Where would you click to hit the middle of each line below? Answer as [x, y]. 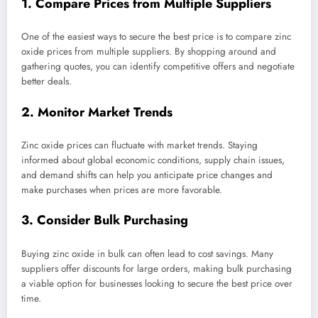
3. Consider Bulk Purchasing [105, 220]
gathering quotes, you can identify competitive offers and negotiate [158, 67]
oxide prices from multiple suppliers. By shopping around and [149, 52]
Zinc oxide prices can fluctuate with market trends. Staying [139, 146]
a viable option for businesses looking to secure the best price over [157, 283]
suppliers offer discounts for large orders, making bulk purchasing [157, 268]
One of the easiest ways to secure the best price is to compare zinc [156, 37]
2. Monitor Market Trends [97, 112]
